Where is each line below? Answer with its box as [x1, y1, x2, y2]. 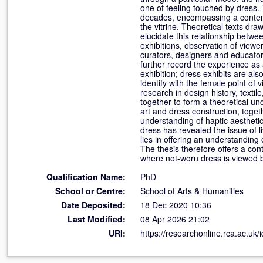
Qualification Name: [46, 171, 126, 183]
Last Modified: [68, 213, 126, 225]
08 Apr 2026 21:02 [140, 213, 210, 225]
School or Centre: [55, 185, 126, 197]
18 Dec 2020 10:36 [140, 199, 211, 211]
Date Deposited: [61, 199, 126, 211]
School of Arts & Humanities [140, 185, 244, 197]
